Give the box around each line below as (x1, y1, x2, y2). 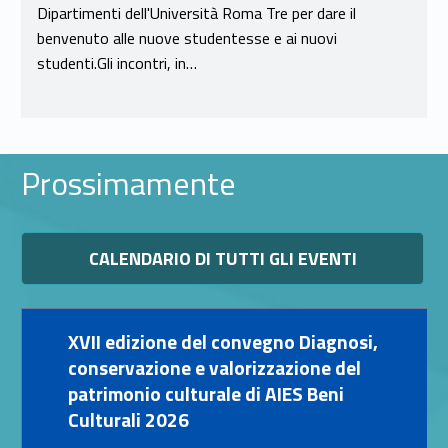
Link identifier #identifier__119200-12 (224, 320, 243, 345)
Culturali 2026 (67, 405, 189, 435)
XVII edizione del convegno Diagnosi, (67, 327, 79, 357)
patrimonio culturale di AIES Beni (67, 379, 344, 409)
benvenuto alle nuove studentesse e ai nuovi (36, 25, 337, 50)
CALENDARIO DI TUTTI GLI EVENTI (88, 245, 357, 273)
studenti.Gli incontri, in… (36, 50, 197, 75)
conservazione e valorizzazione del (67, 353, 361, 383)
